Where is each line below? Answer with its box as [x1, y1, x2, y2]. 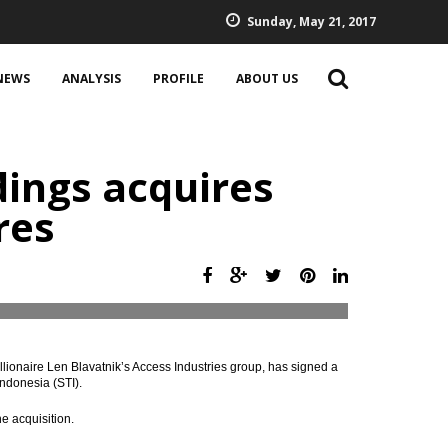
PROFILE [153, 70, 204, 87]
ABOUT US [236, 70, 298, 87]
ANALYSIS [62, 70, 121, 87]
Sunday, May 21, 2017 [247, 13, 376, 30]
